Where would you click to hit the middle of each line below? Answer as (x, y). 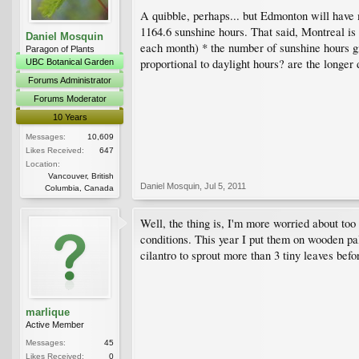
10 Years (70, 117)
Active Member (55, 324)
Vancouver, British (81, 175)
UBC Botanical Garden (70, 61)
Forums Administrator (70, 80)
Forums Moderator (70, 98)
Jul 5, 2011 (225, 186)
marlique (48, 312)
